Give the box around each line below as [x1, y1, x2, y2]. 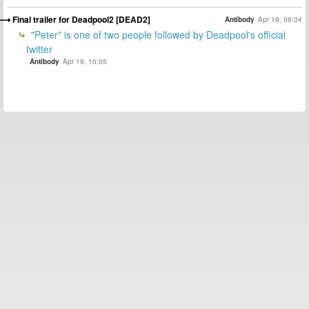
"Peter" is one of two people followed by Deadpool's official [28, 28, 286, 42]
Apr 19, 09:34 [258, 14, 302, 24]
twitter [26, 42, 52, 57]
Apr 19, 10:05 [63, 57, 107, 67]
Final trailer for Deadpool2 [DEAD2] [12, 13, 150, 26]
